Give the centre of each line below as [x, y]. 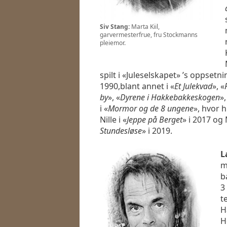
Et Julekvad [193, 86]
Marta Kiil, [145, 26]
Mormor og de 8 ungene [151, 109]
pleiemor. [113, 43]
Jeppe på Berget [155, 120]
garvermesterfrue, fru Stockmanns [149, 34]
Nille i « [113, 120]
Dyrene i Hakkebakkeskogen [170, 98]
